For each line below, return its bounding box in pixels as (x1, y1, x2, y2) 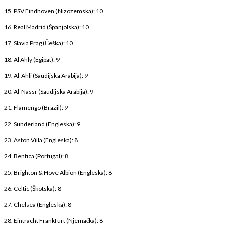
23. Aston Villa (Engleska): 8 (4, 136, 78, 144)
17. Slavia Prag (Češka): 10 (4, 39, 73, 47)
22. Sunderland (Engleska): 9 (4, 120, 80, 128)
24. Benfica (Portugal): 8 (4, 152, 68, 160)
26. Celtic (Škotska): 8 (4, 184, 61, 192)
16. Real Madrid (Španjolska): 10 (4, 23, 89, 31)
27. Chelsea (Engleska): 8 (4, 200, 71, 208)
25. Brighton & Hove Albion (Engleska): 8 (4, 168, 112, 176)
